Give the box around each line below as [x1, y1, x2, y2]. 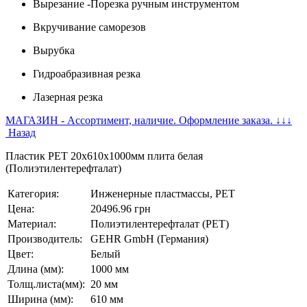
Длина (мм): [8, 263, 64, 275]
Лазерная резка [33, 91, 103, 103]
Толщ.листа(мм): [8, 278, 85, 290]
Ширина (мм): [8, 293, 73, 305]
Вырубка [33, 45, 75, 56]
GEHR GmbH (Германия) [90, 233, 208, 245]
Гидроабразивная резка [33, 68, 140, 79]
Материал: [8, 218, 56, 230]
